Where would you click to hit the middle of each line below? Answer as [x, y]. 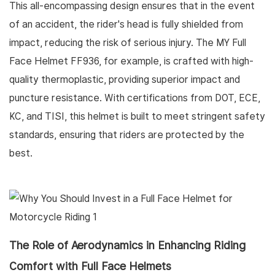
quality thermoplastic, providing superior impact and [125, 80]
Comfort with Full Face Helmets [90, 266]
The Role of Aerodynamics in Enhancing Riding [127, 246]
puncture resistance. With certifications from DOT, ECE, [135, 98]
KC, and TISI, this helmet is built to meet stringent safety [137, 117]
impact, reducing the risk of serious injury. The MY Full [128, 43]
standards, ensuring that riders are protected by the [127, 135]
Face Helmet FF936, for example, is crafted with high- [131, 61]
